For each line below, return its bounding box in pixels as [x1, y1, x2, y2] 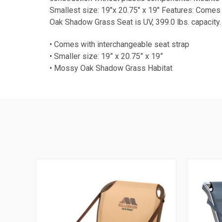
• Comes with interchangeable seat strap [50, 39, 191, 49]
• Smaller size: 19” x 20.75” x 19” [50, 51, 165, 61]
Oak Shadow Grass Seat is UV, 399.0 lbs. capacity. [50, 17, 221, 27]
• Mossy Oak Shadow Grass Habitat [50, 63, 172, 73]
